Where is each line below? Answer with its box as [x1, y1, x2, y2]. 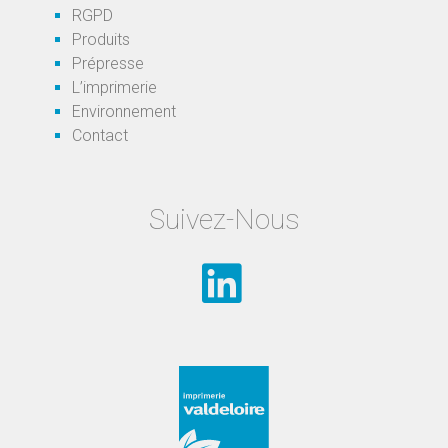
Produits [72, 30, 131, 50]
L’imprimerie [72, 78, 158, 98]
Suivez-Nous [148, 202, 300, 236]
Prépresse [72, 54, 145, 74]
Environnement [72, 102, 177, 122]
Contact [72, 126, 129, 146]
